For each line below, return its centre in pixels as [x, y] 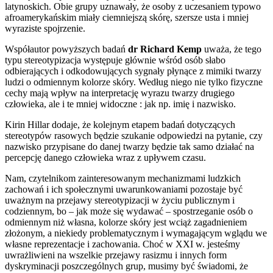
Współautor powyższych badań [66, 49]
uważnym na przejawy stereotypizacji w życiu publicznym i [120, 200]
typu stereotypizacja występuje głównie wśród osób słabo [115, 60]
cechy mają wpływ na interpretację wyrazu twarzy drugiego [120, 93]
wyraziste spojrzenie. [45, 28]
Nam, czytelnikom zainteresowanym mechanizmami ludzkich [123, 178]
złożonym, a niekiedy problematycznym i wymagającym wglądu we [136, 233]
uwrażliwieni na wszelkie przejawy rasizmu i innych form [116, 255]
